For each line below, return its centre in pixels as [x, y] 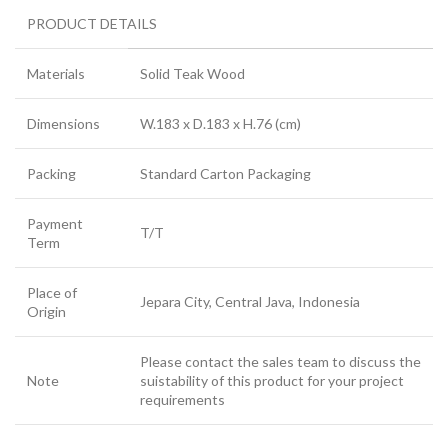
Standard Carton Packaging [225, 174]
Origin [46, 312]
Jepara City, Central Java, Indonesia [250, 302]
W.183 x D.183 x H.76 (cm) [220, 124]
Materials [56, 74]
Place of [52, 293]
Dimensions [63, 124]
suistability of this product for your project [272, 381]
